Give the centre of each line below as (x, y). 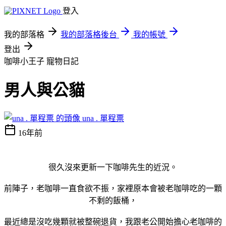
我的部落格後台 (89, 35)
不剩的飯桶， (113, 200)
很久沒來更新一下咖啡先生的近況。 (113, 167)
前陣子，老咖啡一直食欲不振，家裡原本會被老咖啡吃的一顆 (113, 188)
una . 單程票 (103, 118)
